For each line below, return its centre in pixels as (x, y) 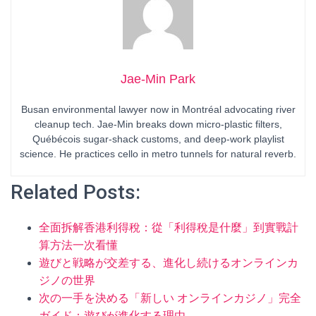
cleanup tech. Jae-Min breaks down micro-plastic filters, (158, 124)
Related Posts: (75, 192)
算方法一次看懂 (78, 245)
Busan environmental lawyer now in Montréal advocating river (158, 109)
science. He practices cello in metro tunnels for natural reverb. (158, 154)
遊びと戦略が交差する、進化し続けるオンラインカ (169, 263)
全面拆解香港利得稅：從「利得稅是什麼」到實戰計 (169, 227)
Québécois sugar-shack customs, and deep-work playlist (158, 139)
